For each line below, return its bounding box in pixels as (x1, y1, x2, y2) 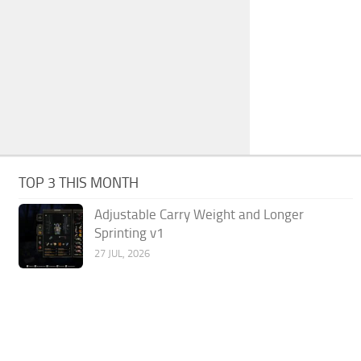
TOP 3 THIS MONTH (19, 174, 139, 193)
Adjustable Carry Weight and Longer (94, 206, 305, 223)
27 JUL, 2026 (94, 247, 151, 260)
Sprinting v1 (94, 225, 165, 242)
